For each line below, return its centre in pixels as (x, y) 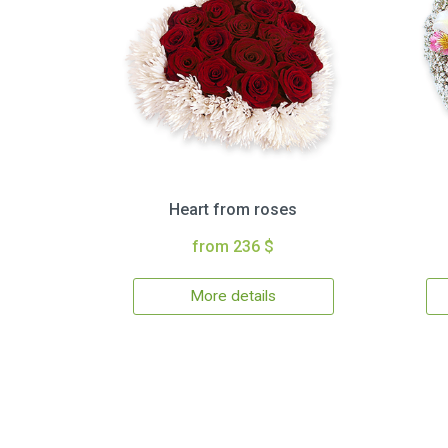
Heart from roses (233, 210)
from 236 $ (233, 247)
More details (233, 296)
